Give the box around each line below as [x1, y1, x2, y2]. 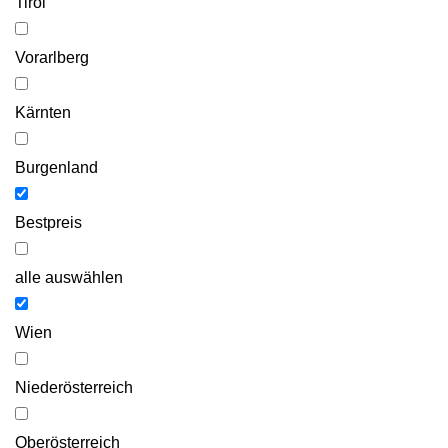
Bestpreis [15, 213, 82, 231]
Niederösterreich [15, 378, 133, 396]
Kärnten [15, 103, 71, 121]
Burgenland [15, 158, 98, 176]
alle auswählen [15, 268, 123, 286]
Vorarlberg [15, 48, 89, 66]
